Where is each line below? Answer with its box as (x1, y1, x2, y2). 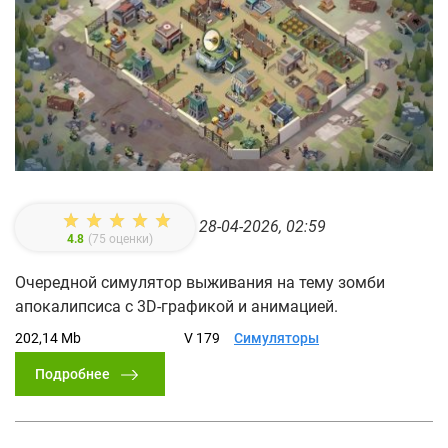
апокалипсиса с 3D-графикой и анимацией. (15, 296, 338, 316)
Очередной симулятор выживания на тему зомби (15, 272, 385, 292)
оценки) (106, 231, 153, 246)
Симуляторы (234, 329, 319, 346)
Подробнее (35, 365, 110, 382)
